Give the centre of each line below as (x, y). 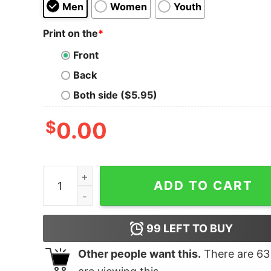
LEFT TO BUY (197, 229)
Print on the (70, 33)
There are (228, 254)
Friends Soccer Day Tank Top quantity (132, 174)
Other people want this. (139, 254)
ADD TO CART (204, 186)
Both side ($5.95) (115, 95)
